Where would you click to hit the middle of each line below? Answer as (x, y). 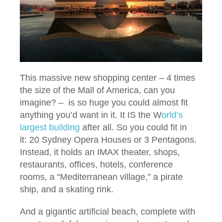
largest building (50, 128)
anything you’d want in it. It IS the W (91, 115)
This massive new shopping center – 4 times (108, 78)
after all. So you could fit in (133, 128)
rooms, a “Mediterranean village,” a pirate (101, 177)
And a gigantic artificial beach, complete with (108, 212)
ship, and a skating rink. (67, 190)
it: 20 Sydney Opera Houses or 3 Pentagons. (108, 140)
